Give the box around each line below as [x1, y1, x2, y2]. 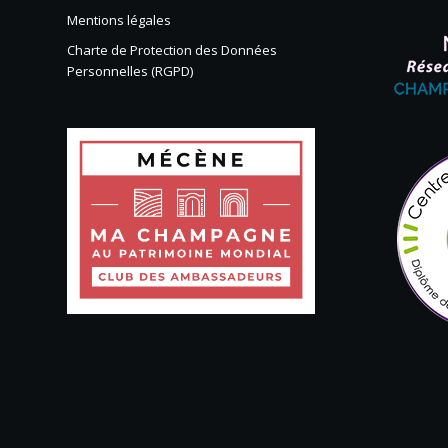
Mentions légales [67, 10, 171, 29]
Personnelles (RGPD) [67, 61, 193, 80]
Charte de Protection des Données [67, 40, 277, 59]
